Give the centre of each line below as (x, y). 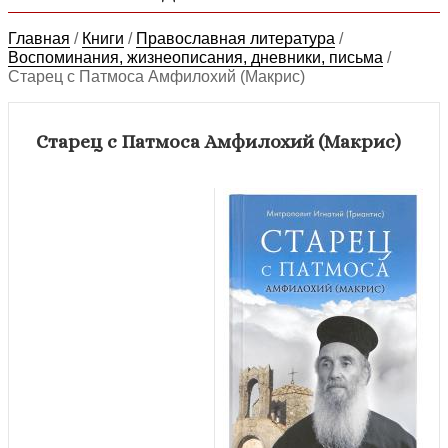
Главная (39, 38)
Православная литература (235, 38)
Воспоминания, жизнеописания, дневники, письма (195, 57)
